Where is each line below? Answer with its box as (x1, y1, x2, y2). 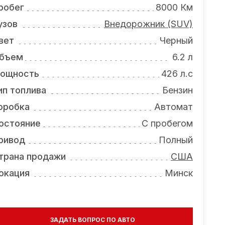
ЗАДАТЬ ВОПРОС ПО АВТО (50, 216, 135, 223)
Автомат (154, 101, 193, 112)
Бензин (162, 85, 193, 95)
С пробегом (142, 118, 193, 129)
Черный (160, 35, 193, 46)
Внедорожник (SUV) (104, 19, 193, 29)
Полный (159, 135, 193, 145)
